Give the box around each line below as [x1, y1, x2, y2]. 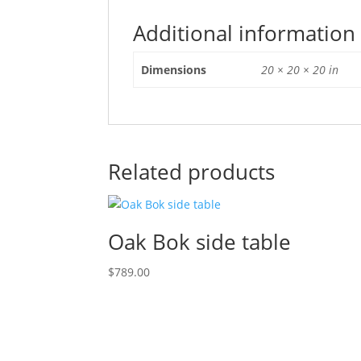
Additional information [133, 19, 356, 48]
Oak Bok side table [108, 227, 292, 256]
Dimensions [140, 62, 206, 77]
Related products [108, 157, 276, 186]
